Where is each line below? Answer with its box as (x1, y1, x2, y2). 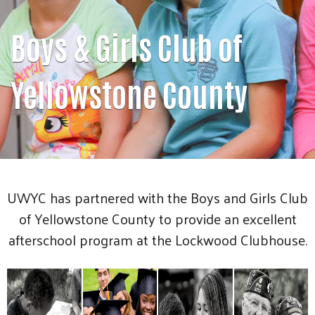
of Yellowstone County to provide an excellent (18, 205, 297, 231)
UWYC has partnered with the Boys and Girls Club (7, 184, 308, 210)
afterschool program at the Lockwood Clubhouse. (8, 226, 307, 252)
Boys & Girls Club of (11, 25, 243, 66)
